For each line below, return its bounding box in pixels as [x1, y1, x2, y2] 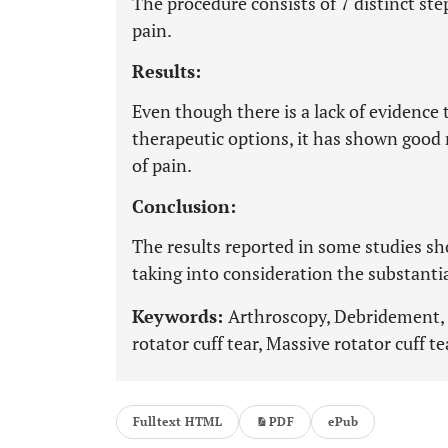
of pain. [132, 153, 192, 177]
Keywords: [132, 304, 228, 328]
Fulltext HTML [133, 414, 223, 429]
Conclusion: [132, 194, 236, 218]
